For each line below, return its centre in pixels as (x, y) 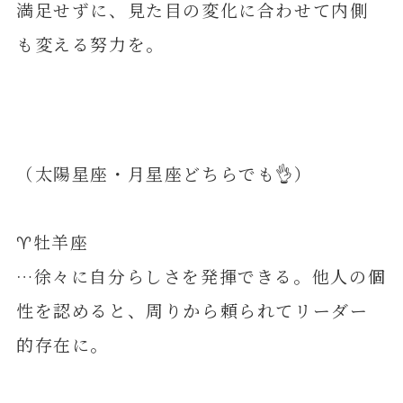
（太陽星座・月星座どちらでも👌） (164, 173)
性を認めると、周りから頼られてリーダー (192, 309)
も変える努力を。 (90, 44)
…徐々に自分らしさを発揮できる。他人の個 (201, 275)
